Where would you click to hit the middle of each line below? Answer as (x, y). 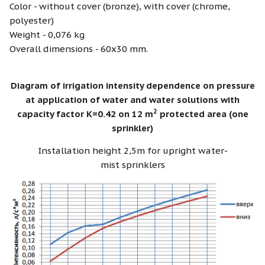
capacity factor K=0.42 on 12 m (85, 114)
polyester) (32, 20)
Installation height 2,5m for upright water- (132, 150)
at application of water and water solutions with (132, 99)
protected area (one (203, 114)
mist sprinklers (132, 164)
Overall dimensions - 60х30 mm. (79, 49)
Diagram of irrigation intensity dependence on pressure (132, 85)
